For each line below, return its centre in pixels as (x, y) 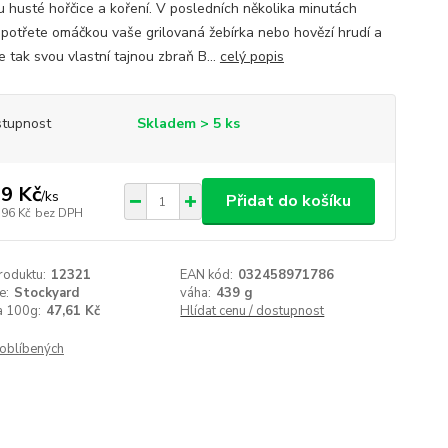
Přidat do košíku (288, 201)
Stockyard (46, 293)
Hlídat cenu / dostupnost (252, 311)
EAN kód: (207, 275)
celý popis (251, 56)
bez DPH (58, 212)
